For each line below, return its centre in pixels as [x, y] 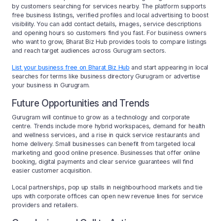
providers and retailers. [45, 205]
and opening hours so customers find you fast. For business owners [109, 33]
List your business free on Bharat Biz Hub [71, 68]
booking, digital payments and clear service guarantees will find [103, 162]
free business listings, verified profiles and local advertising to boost [110, 15]
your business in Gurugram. [51, 85]
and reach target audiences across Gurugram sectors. [89, 51]
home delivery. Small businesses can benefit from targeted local [104, 144]
